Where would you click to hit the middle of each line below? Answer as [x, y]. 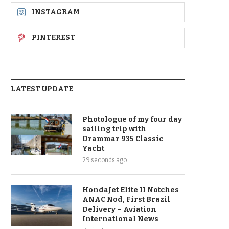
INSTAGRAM [56, 12]
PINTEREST [53, 38]
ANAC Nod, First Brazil [126, 200]
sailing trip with [114, 129]
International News [120, 219]
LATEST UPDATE [42, 89]
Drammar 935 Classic [123, 139]
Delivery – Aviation [119, 209]
